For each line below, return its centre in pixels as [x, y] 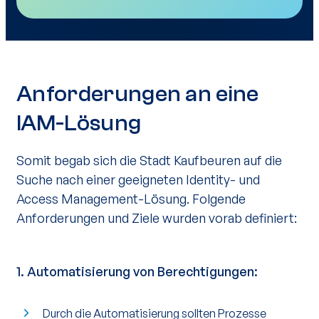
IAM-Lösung [79, 123]
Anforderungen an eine [138, 94]
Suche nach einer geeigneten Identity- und [138, 179]
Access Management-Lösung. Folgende [131, 199]
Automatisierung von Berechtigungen [141, 271]
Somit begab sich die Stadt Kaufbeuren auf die [149, 160]
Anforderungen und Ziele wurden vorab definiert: [157, 218]
